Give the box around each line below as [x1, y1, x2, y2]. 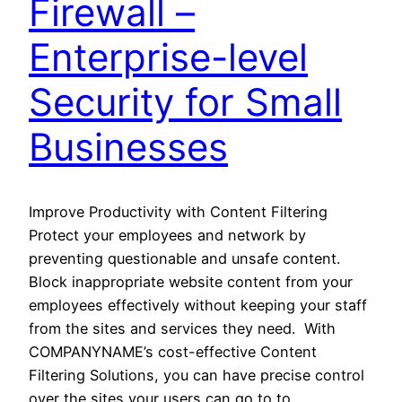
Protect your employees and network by [29, 226, 306, 245]
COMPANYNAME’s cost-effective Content [29, 343, 317, 362]
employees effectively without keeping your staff [29, 296, 367, 315]
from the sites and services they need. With [29, 319, 336, 338]
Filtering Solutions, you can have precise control [29, 366, 364, 385]
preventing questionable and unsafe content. [29, 249, 340, 268]
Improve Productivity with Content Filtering [29, 203, 328, 222]
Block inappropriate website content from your [29, 273, 353, 292]
